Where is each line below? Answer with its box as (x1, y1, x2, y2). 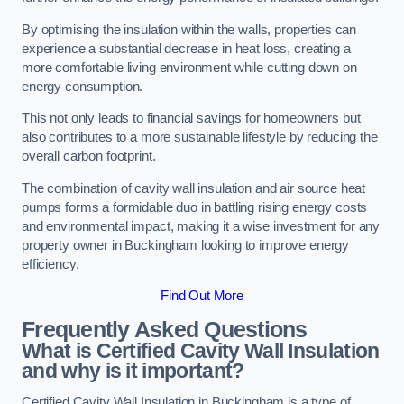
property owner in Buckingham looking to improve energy (22, 237, 350, 252)
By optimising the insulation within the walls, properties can (22, 22, 357, 37)
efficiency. (22, 256, 79, 271)
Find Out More (160, 289, 244, 304)
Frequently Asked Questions (22, 317, 308, 342)
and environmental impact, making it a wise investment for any (22, 218, 381, 234)
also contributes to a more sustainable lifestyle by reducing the (22, 130, 378, 145)
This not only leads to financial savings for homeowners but (22, 111, 361, 126)
